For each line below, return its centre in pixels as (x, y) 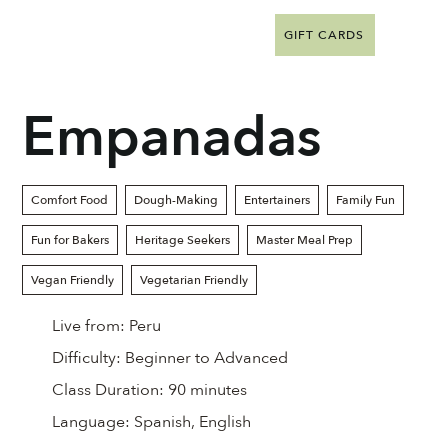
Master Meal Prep (305, 240)
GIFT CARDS (324, 35)
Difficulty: (89, 358)
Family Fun (366, 200)
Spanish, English (193, 422)
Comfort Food (70, 200)
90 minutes (208, 390)
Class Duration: (110, 390)
